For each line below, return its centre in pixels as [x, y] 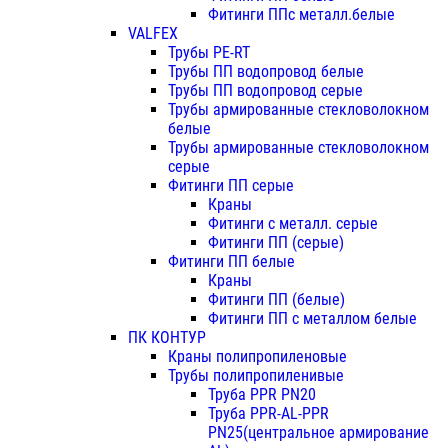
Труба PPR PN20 [262, 395]
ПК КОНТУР [167, 338]
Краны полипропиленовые [257, 357]
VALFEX [153, 34]
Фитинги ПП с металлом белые [312, 319]
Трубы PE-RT [209, 53]
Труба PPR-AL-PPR [268, 414]
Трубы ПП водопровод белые [266, 72]
